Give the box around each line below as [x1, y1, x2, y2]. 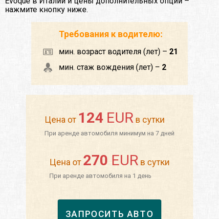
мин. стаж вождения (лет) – [59, 63, 162, 72]
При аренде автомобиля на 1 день [49, 172, 152, 180]
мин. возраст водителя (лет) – [59, 47, 169, 57]
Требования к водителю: [59, 29, 163, 40]
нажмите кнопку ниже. [5, 5, 88, 15]
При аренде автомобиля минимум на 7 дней [44, 130, 175, 137]
